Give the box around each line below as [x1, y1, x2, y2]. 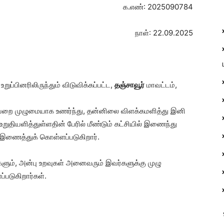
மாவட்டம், [144, 80, 177, 89]
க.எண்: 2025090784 [123, 2, 193, 11]
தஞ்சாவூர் [114, 80, 144, 89]
